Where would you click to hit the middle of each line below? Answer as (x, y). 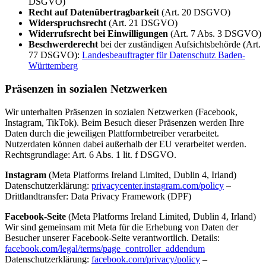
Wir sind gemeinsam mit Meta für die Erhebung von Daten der (121, 227)
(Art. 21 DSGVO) (142, 23)
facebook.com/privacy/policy (146, 259)
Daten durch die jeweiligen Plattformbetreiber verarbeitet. (112, 133)
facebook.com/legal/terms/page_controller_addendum (105, 248)
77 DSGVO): (55, 55)
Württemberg (53, 66)
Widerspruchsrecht (67, 23)
